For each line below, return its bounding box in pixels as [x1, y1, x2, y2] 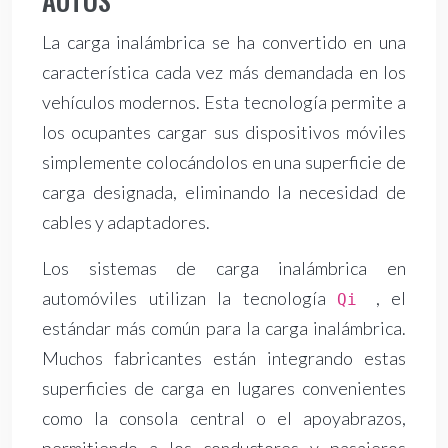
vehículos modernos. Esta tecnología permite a [42, 91, 406, 114]
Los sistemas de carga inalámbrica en [42, 257, 406, 280]
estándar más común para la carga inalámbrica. [42, 317, 406, 340]
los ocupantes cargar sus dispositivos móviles [42, 121, 406, 144]
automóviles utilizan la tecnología [42, 287, 337, 310]
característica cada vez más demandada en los [42, 61, 406, 84]
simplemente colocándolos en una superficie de [42, 151, 406, 174]
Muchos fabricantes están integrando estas [42, 347, 406, 370]
